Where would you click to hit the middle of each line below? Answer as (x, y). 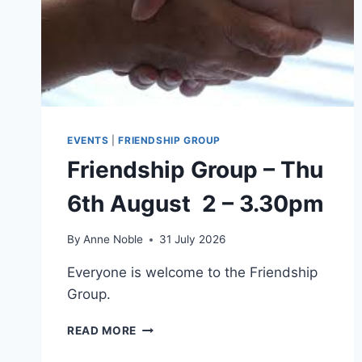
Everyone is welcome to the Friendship (192, 273)
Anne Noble (114, 240)
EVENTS (88, 140)
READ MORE (102, 331)
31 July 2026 (193, 240)
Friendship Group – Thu (195, 169)
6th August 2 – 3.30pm (196, 203)
